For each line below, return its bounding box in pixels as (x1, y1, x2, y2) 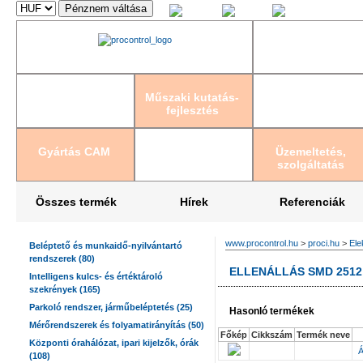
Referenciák (280, 195, 346, 208)
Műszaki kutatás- (145, 91, 240, 105)
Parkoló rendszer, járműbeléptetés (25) (29, 302, 193, 312)
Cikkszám (251, 330, 293, 340)
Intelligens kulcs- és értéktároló (29, 271, 163, 281)
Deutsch (288, 9, 321, 19)
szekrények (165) (29, 284, 100, 294)
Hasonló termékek (229, 305, 314, 317)
